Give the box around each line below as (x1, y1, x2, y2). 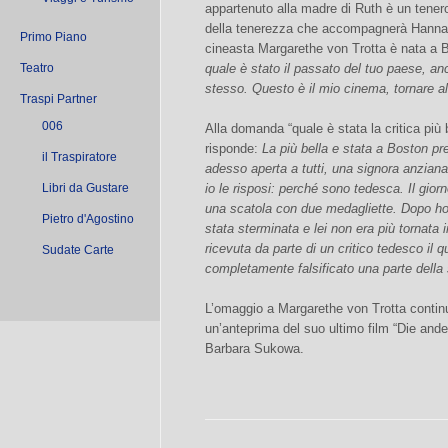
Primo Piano (20, 30, 87, 44)
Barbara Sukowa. (205, 341, 304, 356)
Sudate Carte (42, 243, 114, 257)
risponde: (205, 141, 262, 156)
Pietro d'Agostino (42, 212, 134, 226)
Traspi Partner (20, 92, 97, 106)
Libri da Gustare (42, 181, 129, 195)
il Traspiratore (42, 150, 117, 164)
